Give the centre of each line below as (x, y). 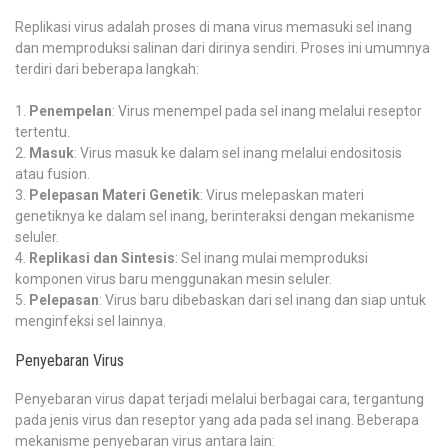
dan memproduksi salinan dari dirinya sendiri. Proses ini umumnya (222, 48)
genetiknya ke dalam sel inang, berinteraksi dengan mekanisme (215, 216)
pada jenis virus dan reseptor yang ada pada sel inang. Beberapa (217, 420)
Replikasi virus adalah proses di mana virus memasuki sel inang (213, 27)
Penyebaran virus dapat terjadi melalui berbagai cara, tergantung (219, 399)
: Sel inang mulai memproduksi (271, 258)
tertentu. (42, 132)
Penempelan (70, 111)
